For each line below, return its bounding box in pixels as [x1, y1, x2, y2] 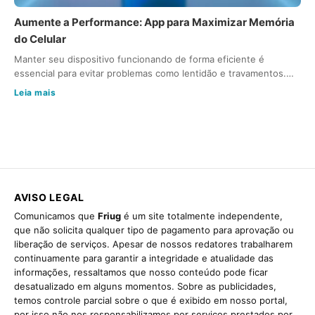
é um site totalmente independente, [121, 210, 283, 222]
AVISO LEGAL [14, 191, 84, 204]
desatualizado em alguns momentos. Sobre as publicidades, [14, 281, 276, 292]
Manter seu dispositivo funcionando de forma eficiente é [14, 53, 264, 65]
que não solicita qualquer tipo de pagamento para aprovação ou [14, 224, 294, 236]
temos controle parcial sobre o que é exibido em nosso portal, [14, 295, 288, 307]
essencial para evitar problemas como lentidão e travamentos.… [14, 67, 294, 79]
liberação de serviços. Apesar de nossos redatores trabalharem [14, 238, 292, 250]
